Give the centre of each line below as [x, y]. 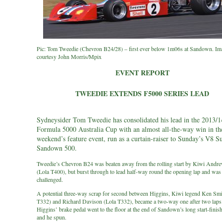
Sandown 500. [57, 148]
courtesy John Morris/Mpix [69, 56]
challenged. [50, 179]
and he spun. [52, 217]
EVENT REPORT [142, 73]
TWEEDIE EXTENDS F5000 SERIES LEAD [142, 93]
